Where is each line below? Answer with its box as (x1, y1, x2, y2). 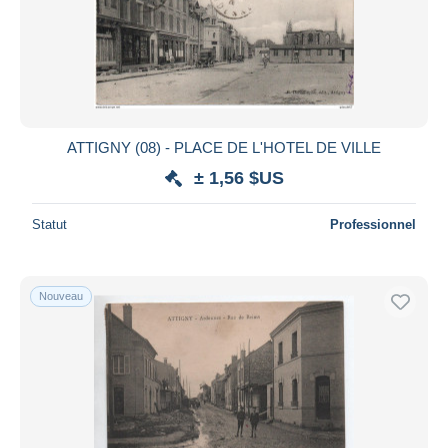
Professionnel (330, 216, 416, 232)
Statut (32, 216, 67, 232)
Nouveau (39, 289, 83, 302)
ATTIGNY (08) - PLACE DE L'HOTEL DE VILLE (67, 138, 381, 156)
